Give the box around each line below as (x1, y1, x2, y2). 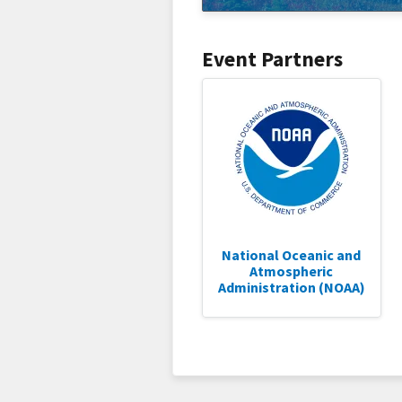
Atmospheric (249, 262, 334, 280)
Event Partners (202, 46, 343, 72)
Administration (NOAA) (217, 278, 365, 296)
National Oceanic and (222, 246, 362, 264)
